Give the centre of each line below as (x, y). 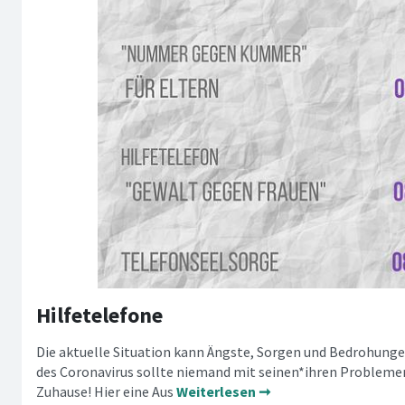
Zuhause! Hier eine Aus (106, 391)
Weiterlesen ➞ (223, 391)
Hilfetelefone (99, 315)
